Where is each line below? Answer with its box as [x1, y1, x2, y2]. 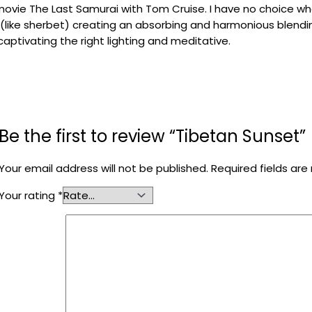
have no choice [214, 1, 297, 17]
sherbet [24, 17, 65, 33]
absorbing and [135, 17, 213, 33]
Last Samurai [52, 1, 121, 17]
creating [72, 17, 119, 33]
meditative [171, 33, 228, 49]
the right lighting [60, 33, 148, 49]
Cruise [172, 1, 205, 17]
